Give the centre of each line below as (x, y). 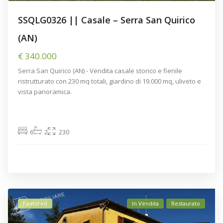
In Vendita (145, 204)
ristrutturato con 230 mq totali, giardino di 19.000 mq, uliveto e (110, 81)
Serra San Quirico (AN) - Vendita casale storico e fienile (100, 71)
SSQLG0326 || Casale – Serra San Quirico (107, 20)
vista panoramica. (45, 92)
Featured (35, 204)
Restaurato (185, 204)
